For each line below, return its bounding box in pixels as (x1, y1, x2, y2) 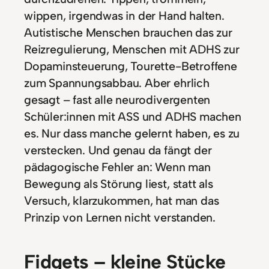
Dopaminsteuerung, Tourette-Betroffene (24, 59, 237, 74)
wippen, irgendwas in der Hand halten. (24, 8, 225, 23)
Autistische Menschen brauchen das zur (24, 25, 232, 40)
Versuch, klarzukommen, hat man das (24, 193, 219, 208)
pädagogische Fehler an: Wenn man (24, 160, 211, 175)
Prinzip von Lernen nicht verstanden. (24, 210, 216, 225)
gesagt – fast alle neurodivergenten (24, 92, 211, 107)
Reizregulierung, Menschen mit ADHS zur (24, 42, 240, 57)
